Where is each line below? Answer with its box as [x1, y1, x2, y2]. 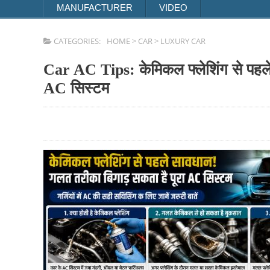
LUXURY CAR [160, 36, 206, 46]
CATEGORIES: [52, 36, 101, 46]
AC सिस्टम [43, 80, 109, 97]
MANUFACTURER [57, 2, 133, 13]
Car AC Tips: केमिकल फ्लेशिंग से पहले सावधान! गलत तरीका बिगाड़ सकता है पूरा [43, 61, 55, 78]
